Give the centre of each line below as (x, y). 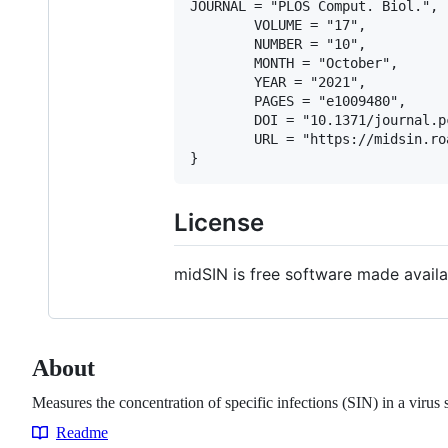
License (219, 223)
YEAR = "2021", (278, 82)
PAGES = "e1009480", (298, 101)
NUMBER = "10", (278, 44)
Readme (82, 433)
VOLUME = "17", (278, 25)
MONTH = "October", (294, 63)
